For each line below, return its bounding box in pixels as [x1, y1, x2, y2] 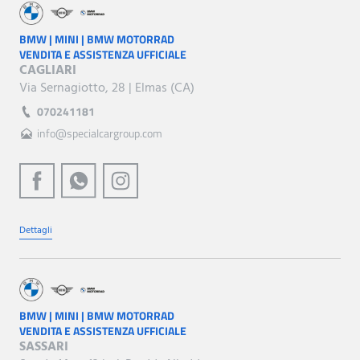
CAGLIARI [19, 60, 76, 82]
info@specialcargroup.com [37, 125, 162, 142]
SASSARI [19, 337, 68, 358]
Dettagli [19, 223, 52, 239]
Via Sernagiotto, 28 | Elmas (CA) [19, 78, 194, 100]
